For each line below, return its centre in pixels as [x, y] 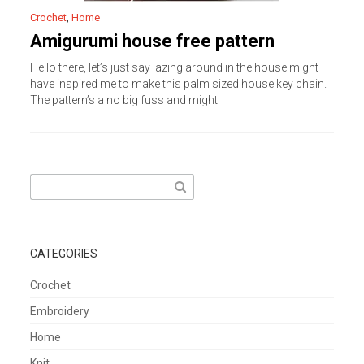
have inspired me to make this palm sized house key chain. [179, 84]
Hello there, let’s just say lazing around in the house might [175, 67]
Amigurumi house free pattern [153, 41]
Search [48, 183]
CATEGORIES [64, 253]
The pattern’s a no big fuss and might [124, 100]
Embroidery [60, 311]
